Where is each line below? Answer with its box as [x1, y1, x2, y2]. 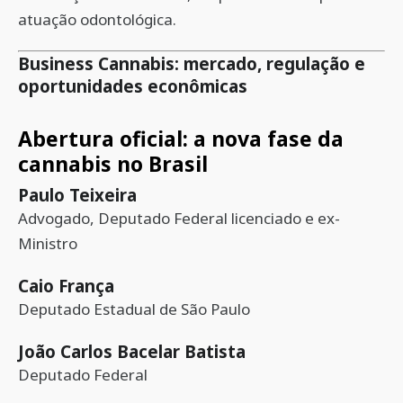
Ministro [18, 233, 77, 254]
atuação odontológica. [18, 9, 176, 30]
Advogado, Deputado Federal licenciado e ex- [18, 208, 340, 228]
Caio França [18, 274, 114, 297]
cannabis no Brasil [18, 149, 208, 178]
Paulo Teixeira [18, 184, 137, 206]
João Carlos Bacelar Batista [18, 340, 246, 363]
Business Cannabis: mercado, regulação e [18, 52, 365, 75]
